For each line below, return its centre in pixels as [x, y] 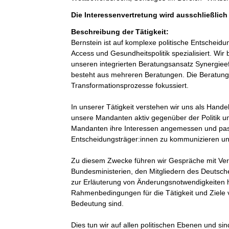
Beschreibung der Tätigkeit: [120, 32]
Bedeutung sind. [97, 203]
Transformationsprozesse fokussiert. [131, 85]
